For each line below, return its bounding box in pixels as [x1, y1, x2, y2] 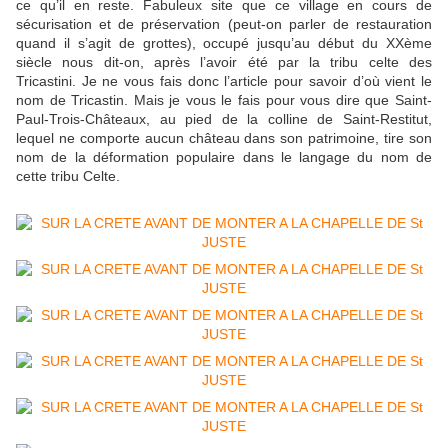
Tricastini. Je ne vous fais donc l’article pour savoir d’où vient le [16, 73, 432, 90]
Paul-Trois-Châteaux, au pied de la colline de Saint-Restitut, [16, 111, 432, 128]
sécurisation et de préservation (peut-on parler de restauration [16, 16, 432, 33]
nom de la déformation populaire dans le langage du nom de [16, 149, 432, 166]
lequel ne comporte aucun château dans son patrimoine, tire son [16, 130, 432, 147]
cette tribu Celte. [16, 168, 120, 185]
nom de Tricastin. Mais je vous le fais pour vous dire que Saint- [16, 92, 432, 109]
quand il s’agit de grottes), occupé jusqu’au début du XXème [16, 35, 432, 52]
